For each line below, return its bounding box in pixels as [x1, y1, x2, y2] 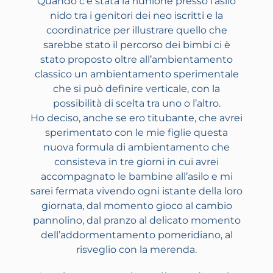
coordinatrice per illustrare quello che [46, 24, 227, 37]
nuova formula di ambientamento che [43, 141, 230, 154]
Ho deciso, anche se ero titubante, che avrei [30, 112, 243, 124]
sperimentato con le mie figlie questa [45, 127, 228, 139]
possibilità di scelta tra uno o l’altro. [52, 97, 221, 110]
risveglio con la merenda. [76, 244, 197, 256]
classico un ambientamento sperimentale [34, 68, 239, 80]
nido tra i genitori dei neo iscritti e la [50, 10, 223, 22]
